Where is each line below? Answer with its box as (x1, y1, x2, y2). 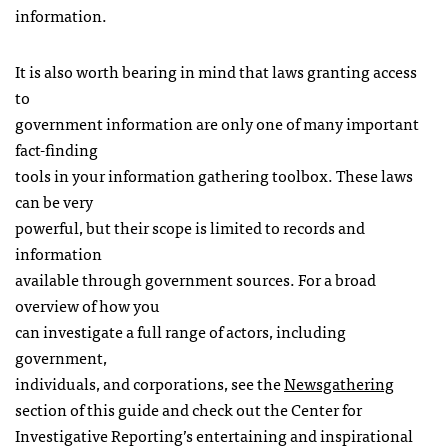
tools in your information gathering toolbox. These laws (15, 162, 413, 188)
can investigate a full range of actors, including (15, 318, 346, 344)
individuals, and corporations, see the (15, 370, 284, 396)
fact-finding (15, 136, 98, 162)
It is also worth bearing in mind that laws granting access (15, 58, 417, 84)
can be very (15, 188, 93, 214)
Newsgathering (284, 370, 394, 396)
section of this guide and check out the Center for (15, 396, 362, 422)
